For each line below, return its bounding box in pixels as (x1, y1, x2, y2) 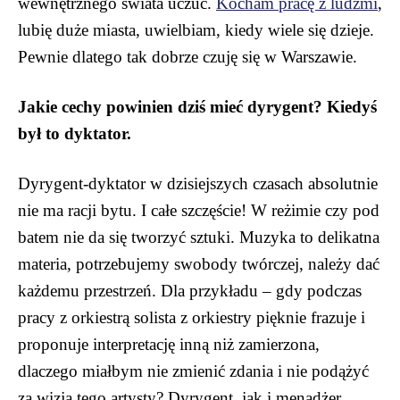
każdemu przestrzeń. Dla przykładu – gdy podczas (18, 280, 362, 300)
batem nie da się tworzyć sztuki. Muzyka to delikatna (18, 227, 379, 246)
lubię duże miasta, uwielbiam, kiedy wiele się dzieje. (18, 20, 374, 39)
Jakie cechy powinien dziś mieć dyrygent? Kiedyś (18, 96, 377, 116)
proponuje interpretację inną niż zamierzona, (18, 334, 320, 354)
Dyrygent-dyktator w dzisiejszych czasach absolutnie (18, 173, 378, 193)
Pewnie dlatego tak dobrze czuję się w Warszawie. (18, 46, 357, 66)
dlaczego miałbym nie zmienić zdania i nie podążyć (18, 361, 369, 380)
